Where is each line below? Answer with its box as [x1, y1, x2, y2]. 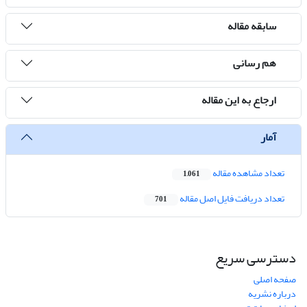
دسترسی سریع [215, 245, 296, 272]
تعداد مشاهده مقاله [211, 164, 284, 183]
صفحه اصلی [254, 270, 296, 289]
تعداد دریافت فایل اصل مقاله [178, 189, 284, 208]
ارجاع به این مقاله [201, 89, 276, 110]
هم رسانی [233, 52, 276, 73]
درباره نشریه [248, 284, 296, 304]
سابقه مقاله [228, 15, 276, 36]
